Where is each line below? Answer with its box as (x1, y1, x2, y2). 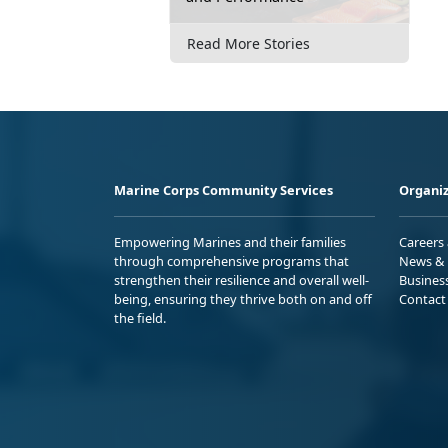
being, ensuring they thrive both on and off (114, 289, 372, 308)
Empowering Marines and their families (114, 232, 346, 251)
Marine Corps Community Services (114, 180, 333, 199)
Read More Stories (187, 33, 310, 53)
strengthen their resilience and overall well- (114, 270, 369, 289)
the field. (114, 308, 166, 327)
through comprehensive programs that (114, 251, 349, 270)
